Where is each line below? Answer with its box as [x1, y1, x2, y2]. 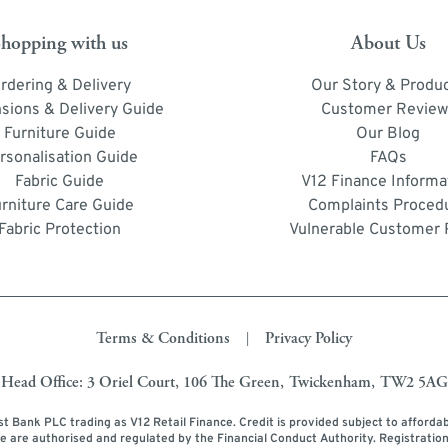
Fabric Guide [15, 171, 105, 192]
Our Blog [356, 123, 421, 144]
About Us [350, 30, 426, 56]
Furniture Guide [3, 123, 116, 144]
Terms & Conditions [96, 327, 230, 349]
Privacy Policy [265, 327, 352, 349]
